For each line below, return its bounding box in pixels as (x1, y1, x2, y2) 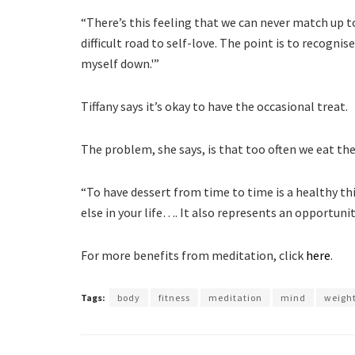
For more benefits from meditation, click (81, 246, 306, 263)
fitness (158, 291, 190, 303)
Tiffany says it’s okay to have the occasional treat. (81, 97, 348, 114)
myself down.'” (81, 55, 159, 71)
